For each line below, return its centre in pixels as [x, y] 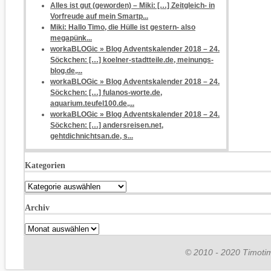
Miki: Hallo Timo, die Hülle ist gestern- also [123, 27]
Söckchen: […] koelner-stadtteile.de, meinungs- [132, 60]
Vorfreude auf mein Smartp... [99, 16]
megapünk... [71, 38]
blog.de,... [66, 70]
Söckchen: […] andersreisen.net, [107, 125]
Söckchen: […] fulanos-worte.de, [106, 92]
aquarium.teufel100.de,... [92, 103]
